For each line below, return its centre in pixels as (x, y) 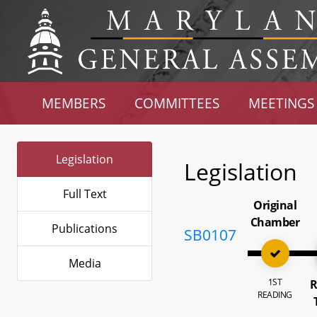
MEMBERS (74, 103)
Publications (85, 229)
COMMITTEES (177, 103)
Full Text (85, 194)
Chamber (275, 222)
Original (275, 205)
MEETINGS (281, 103)
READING (275, 295)
